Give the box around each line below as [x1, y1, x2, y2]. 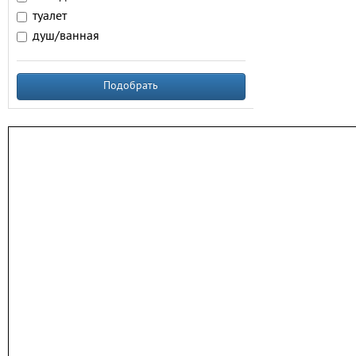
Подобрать [103, 79, 159, 93]
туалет [33, 9, 67, 25]
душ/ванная [33, 29, 99, 44]
